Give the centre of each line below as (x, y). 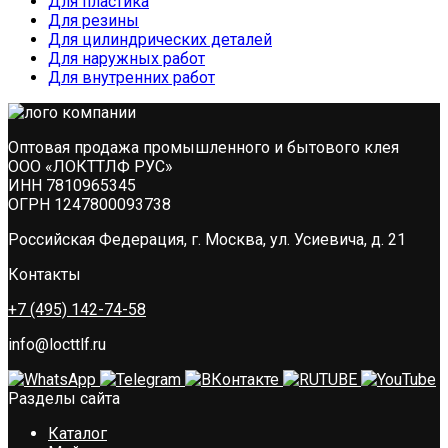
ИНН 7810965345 (72, 185)
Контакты (44, 274)
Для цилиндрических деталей (160, 39)
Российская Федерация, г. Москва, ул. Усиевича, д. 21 (207, 239)
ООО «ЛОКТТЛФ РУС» (90, 166)
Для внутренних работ (131, 77)
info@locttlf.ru (57, 344)
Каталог (77, 433)
